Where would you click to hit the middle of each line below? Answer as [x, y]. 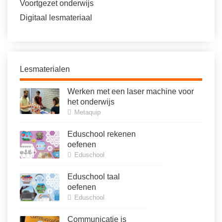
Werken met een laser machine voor [131, 92]
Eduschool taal [94, 177]
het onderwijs [91, 102]
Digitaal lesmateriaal [56, 18]
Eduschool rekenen [102, 134]
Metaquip [86, 112]
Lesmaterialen [45, 69]
